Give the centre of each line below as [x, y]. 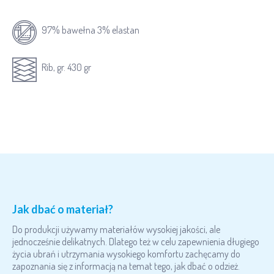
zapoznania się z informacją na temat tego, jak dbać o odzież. [126, 266]
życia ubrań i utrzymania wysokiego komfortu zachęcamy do [126, 254]
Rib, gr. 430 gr [66, 67]
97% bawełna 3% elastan [91, 30]
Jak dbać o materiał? [63, 209]
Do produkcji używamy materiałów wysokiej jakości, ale [116, 230]
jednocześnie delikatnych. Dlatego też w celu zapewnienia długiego [136, 242]
